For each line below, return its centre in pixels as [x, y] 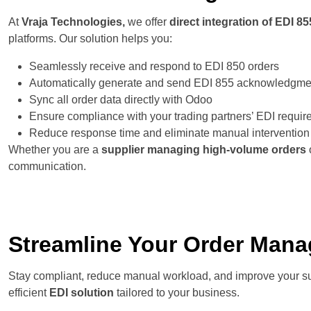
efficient [29, 292]
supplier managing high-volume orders [204, 149]
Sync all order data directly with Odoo [121, 99]
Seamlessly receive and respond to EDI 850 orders [154, 66]
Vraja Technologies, [73, 22]
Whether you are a [55, 149]
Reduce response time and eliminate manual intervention [169, 133]
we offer [147, 22]
